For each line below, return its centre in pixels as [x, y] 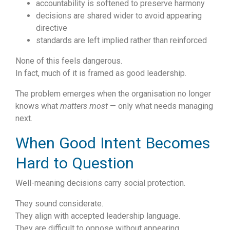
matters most [84, 106]
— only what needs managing [160, 106]
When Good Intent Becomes [113, 143]
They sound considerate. [59, 204]
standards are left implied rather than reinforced [121, 41]
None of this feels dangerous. [69, 61]
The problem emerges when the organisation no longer [113, 94]
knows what [38, 106]
